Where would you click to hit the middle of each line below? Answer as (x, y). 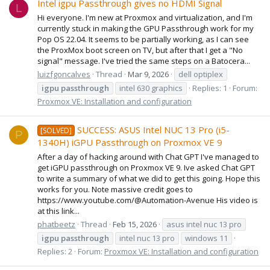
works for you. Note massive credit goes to (115, 189)
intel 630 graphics (151, 88)
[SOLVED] (56, 131)
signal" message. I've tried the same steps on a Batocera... (144, 61)
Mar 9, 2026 (148, 74)
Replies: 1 (210, 88)
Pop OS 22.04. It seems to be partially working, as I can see (143, 39)
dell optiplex (201, 74)
